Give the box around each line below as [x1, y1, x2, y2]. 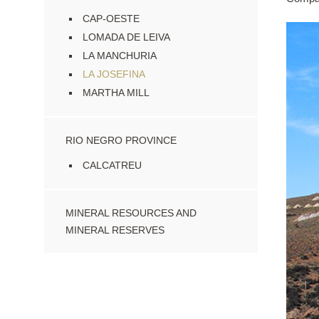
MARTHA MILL [83, 86, 150, 98]
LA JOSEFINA [83, 68, 145, 80]
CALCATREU [83, 159, 142, 171]
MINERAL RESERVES [66, 224, 164, 236]
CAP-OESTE [83, 12, 140, 24]
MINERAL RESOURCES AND [66, 206, 197, 219]
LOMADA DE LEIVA [83, 31, 170, 43]
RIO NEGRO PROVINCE [66, 134, 177, 146]
